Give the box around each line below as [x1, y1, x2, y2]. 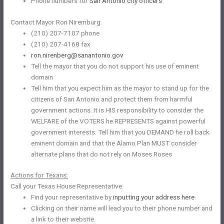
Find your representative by [31, 193, 113, 201]
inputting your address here [113, 193, 195, 201]
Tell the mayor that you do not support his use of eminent [31, 61, 199, 70]
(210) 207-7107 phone [31, 28, 100, 37]
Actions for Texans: [10, 171, 68, 179]
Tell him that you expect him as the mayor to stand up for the [31, 83, 209, 92]
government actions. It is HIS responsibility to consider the [31, 105, 204, 114]
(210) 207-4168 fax [31, 39, 91, 48]
